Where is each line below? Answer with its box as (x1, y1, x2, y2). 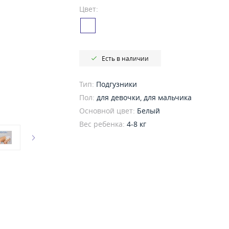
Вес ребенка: (79, 119, 127, 129)
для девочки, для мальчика (97, 93, 192, 102)
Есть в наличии (102, 54, 149, 62)
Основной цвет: (79, 106, 137, 116)
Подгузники (96, 79, 137, 89)
